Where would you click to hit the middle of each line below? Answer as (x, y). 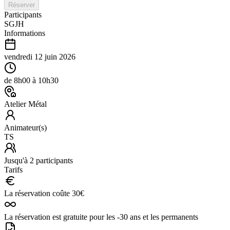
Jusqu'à (17, 160)
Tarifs (13, 169)
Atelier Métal (25, 104)
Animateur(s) (25, 127)
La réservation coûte (38, 193)
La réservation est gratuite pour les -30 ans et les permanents (101, 217)
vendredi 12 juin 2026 (40, 56)
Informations (25, 33)
